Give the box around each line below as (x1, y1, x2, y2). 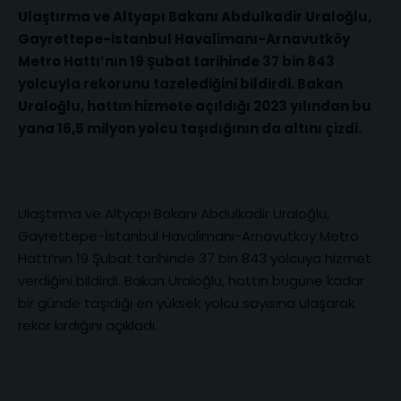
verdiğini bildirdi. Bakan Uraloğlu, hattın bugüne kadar (18, 271, 364, 290)
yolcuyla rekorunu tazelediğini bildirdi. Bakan (18, 74, 343, 93)
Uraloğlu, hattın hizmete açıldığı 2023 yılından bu (18, 97, 371, 115)
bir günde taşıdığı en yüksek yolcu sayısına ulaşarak (18, 294, 354, 312)
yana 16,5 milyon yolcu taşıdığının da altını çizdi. (18, 119, 362, 138)
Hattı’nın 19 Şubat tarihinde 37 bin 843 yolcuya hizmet (18, 249, 371, 268)
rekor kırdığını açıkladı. (18, 316, 158, 335)
